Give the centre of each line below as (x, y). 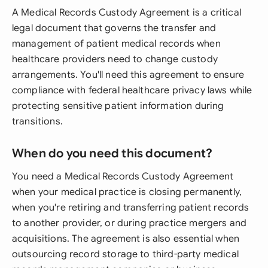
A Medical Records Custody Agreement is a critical (127, 13)
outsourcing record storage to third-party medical (125, 254)
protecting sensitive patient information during (118, 106)
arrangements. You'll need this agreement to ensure (128, 75)
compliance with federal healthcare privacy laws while (132, 90)
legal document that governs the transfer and (114, 28)
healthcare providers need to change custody (115, 59)
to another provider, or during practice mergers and (130, 223)
